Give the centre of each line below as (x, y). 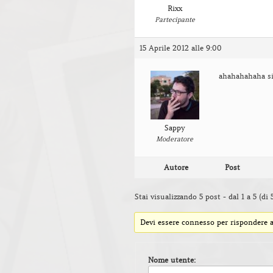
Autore (176, 167)
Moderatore (175, 139)
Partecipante (175, 19)
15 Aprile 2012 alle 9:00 (181, 48)
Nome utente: (172, 260)
